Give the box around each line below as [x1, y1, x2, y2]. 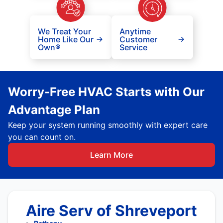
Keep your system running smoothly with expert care [8, 120, 208, 130]
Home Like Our [38, 34, 94, 44]
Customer [119, 34, 157, 44]
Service [119, 42, 147, 52]
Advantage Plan [8, 103, 100, 117]
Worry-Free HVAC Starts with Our [8, 85, 205, 99]
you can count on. [8, 132, 76, 142]
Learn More [90, 150, 133, 160]
